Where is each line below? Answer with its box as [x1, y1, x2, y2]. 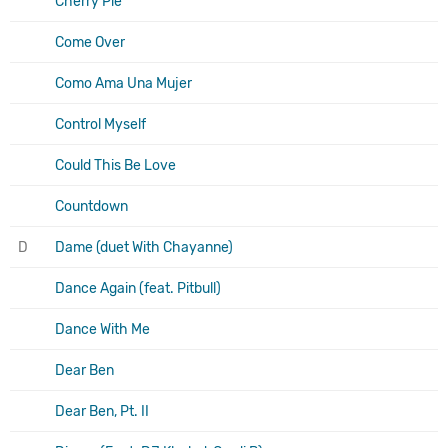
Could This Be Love [55, 156, 176, 174]
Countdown [55, 197, 128, 215]
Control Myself [55, 115, 146, 133]
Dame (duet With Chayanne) [55, 238, 233, 256]
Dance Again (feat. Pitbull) [55, 279, 221, 297]
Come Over [55, 33, 125, 51]
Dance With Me [55, 320, 150, 338]
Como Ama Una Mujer [55, 74, 192, 92]
